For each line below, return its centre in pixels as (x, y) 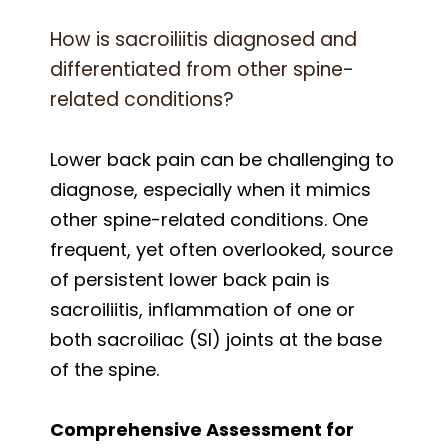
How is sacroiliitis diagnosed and (203, 39)
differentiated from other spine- (202, 69)
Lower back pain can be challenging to (222, 159)
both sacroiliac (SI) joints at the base (216, 339)
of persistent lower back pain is (190, 279)
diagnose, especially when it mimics (210, 189)
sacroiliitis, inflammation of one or (202, 309)
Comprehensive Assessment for (202, 429)
